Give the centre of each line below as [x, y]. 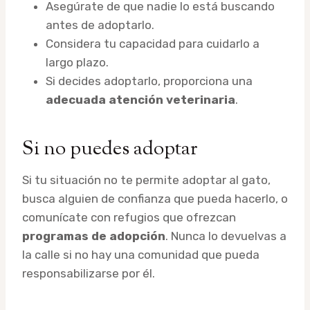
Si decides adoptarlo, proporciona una [149, 81]
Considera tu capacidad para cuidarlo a [153, 43]
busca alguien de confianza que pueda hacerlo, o [155, 198]
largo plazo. [77, 62]
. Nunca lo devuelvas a [226, 236]
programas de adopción [94, 236]
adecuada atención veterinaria [140, 99]
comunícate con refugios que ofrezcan [129, 217]
